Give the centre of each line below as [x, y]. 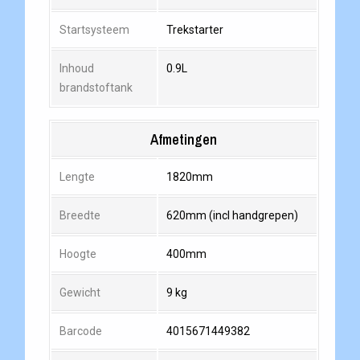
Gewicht [80, 293]
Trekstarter [194, 30]
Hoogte [78, 254]
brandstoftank [96, 88]
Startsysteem [94, 30]
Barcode [80, 331]
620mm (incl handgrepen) [232, 216]
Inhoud [76, 69]
